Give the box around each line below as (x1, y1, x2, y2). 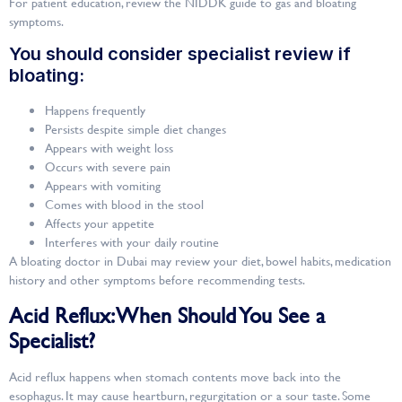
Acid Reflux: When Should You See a (9, 299, 325, 330)
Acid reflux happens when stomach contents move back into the (9, 366, 341, 386)
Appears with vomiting (45, 176, 161, 196)
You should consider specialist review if (9, 43, 351, 66)
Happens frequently (45, 100, 145, 120)
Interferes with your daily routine (45, 232, 219, 252)
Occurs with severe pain (45, 157, 170, 177)
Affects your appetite (45, 214, 154, 233)
